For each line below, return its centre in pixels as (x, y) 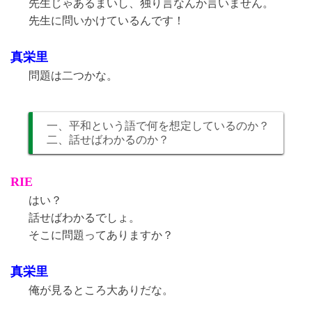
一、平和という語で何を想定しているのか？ (158, 125)
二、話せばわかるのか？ (108, 139)
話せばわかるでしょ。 (84, 217)
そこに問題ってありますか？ (101, 235)
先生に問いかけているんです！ (107, 20)
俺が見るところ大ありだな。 (101, 290)
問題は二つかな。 (73, 75)
